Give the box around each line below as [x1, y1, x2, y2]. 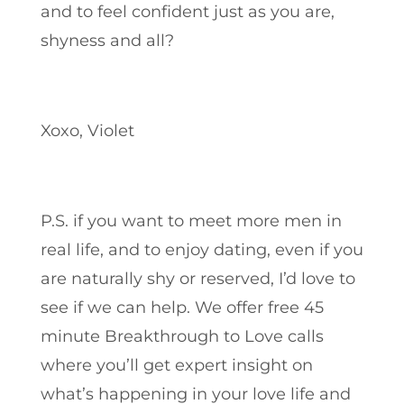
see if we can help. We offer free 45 [40, 297, 324, 317]
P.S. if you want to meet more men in [40, 210, 342, 231]
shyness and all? [40, 30, 174, 50]
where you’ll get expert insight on [40, 354, 313, 375]
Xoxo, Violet [40, 120, 134, 141]
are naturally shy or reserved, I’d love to [40, 268, 355, 289]
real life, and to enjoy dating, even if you [40, 239, 363, 260]
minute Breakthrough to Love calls [40, 326, 324, 346]
